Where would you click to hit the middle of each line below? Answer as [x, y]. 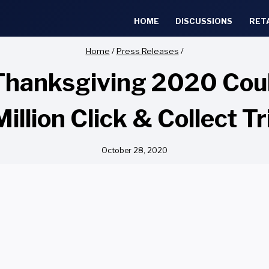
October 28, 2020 [134, 150]
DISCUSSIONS [204, 21]
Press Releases [147, 51]
